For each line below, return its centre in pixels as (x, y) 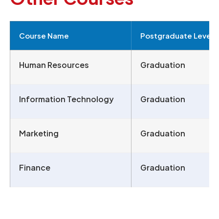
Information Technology (66, 99)
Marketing (39, 133)
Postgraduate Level (177, 36)
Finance (35, 168)
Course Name (44, 36)
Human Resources (54, 65)
